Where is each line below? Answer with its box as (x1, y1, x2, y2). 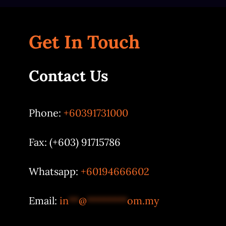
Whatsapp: (28, 164, 81, 178)
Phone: (28, 106, 64, 119)
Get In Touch (28, 30, 140, 53)
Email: (28, 194, 60, 207)
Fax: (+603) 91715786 (28, 135, 121, 148)
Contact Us (28, 66, 108, 85)
